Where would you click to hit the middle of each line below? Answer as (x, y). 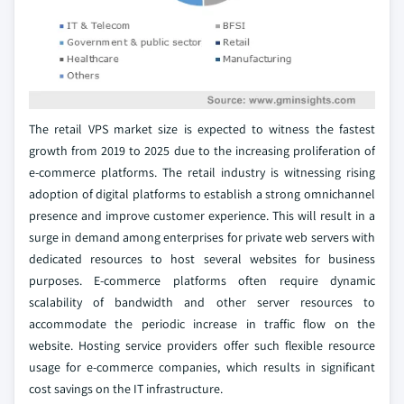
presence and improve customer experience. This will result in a (202, 215)
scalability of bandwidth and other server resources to (202, 302)
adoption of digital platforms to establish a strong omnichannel (202, 193)
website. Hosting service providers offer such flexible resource (202, 345)
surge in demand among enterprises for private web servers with (202, 237)
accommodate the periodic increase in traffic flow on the (202, 323)
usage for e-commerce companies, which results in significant (202, 367)
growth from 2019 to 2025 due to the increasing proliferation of (202, 150)
